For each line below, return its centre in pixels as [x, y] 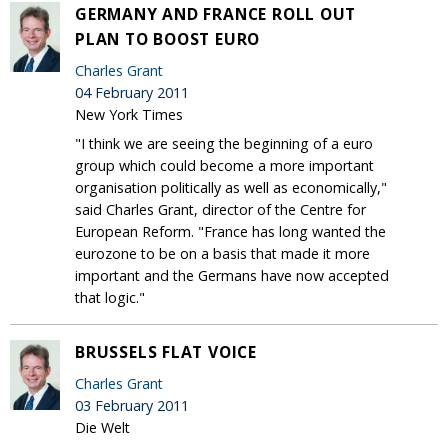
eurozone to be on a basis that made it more [222, 253]
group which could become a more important [224, 165]
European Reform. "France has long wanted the [230, 231]
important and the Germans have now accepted [232, 275]
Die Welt [102, 427]
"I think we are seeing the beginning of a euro [224, 143]
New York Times [129, 114]
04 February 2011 [132, 92]
